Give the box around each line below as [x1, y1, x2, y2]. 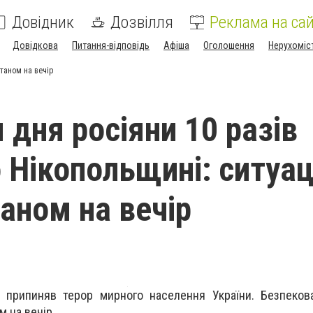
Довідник [12, 13, 74, 32]
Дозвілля [110, 13, 173, 32]
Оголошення [203, 40, 254, 51]
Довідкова [13, 40, 58, 51]
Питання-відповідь [72, 40, 150, 51]
